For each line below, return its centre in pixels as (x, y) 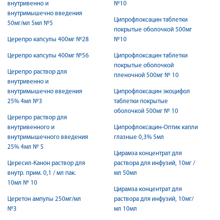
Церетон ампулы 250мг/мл (44, 199)
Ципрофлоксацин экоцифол (152, 92)
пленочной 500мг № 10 (146, 75)
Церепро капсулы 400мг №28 (48, 40)
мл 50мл (125, 173)
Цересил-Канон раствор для (46, 163)
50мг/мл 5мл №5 (30, 23)
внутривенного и (31, 127)
